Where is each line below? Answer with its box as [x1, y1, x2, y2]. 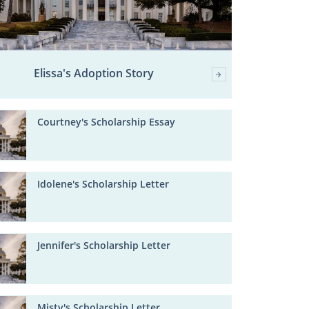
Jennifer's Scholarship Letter [37, 239, 171, 252]
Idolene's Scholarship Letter [37, 177, 170, 190]
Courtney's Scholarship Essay [37, 116, 176, 129]
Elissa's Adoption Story [33, 66, 154, 81]
